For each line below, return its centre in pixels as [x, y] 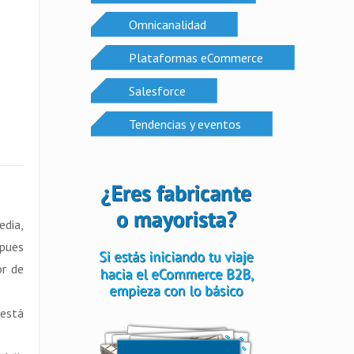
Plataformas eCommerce [196, 57]
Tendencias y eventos [185, 124]
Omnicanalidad [167, 24]
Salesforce [157, 90]
